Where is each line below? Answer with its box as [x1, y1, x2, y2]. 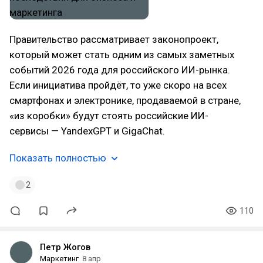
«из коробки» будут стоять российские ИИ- [9, 110, 208, 122]
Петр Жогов [40, 242, 90, 252]
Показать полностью [9, 152, 106, 164]
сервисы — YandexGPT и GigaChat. [9, 125, 165, 137]
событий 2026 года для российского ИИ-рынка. [9, 64, 230, 76]
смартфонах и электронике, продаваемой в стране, [9, 95, 241, 106]
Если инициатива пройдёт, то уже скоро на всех [9, 79, 227, 91]
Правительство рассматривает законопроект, [9, 33, 218, 45]
